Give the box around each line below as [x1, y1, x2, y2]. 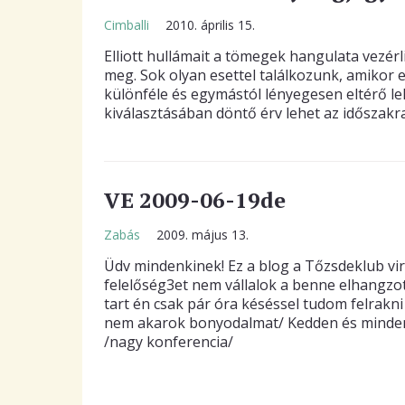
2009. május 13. [155, 226, 249, 243]
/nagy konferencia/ [103, 332, 233, 352]
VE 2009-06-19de [103, 185, 286, 214]
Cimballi [103, 16, 153, 33]
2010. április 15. [165, 16, 255, 33]
